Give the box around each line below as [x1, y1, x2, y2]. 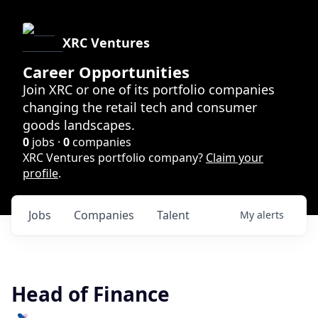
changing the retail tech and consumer [23, 99, 257, 116]
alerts [257, 208, 284, 221]
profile [23, 165, 58, 181]
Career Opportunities [23, 61, 190, 82]
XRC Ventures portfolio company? [23, 150, 206, 165]
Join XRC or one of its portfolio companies [23, 81, 275, 98]
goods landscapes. [23, 116, 135, 133]
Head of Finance [11, 280, 170, 307]
